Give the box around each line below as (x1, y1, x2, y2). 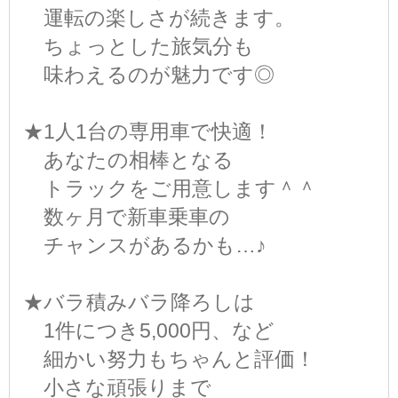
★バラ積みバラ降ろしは (23, 290, 255, 314)
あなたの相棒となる (23, 147, 234, 171)
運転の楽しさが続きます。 (23, 5, 295, 29)
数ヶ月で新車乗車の (23, 204, 230, 228)
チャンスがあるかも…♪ (23, 233, 267, 257)
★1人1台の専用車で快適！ (23, 119, 273, 143)
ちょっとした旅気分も (23, 34, 254, 58)
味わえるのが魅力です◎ (23, 62, 275, 86)
